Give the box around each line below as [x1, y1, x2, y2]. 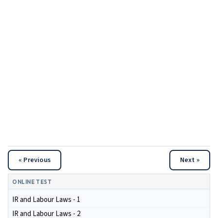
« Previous [18, 155, 51, 165]
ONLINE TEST [12, 179, 52, 185]
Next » [180, 155, 200, 165]
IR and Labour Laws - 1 [12, 195, 80, 205]
